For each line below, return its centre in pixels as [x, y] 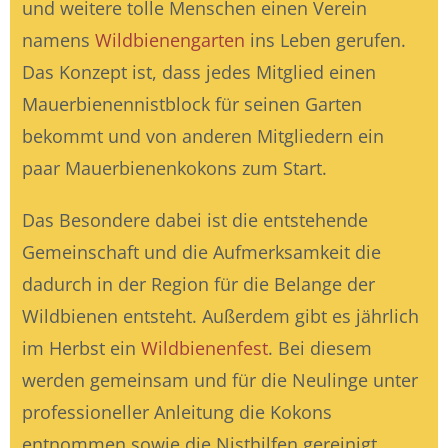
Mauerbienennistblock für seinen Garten [192, 104]
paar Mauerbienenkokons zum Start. [174, 168]
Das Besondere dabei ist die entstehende [195, 220]
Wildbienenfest [204, 348]
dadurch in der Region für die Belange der [198, 284]
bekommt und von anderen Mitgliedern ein [203, 136]
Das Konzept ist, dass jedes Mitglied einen [199, 72]
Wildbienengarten [170, 40]
